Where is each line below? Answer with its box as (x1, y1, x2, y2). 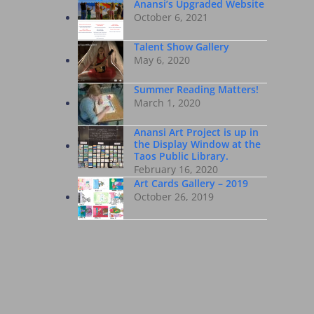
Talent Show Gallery (133, 40, 229, 53)
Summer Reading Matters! (133, 83, 259, 96)
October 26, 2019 (133, 190, 214, 203)
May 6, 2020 (133, 53, 190, 67)
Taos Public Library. (133, 149, 228, 163)
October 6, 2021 (133, 11, 208, 24)
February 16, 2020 (133, 163, 218, 176)
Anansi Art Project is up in (133, 125, 259, 139)
